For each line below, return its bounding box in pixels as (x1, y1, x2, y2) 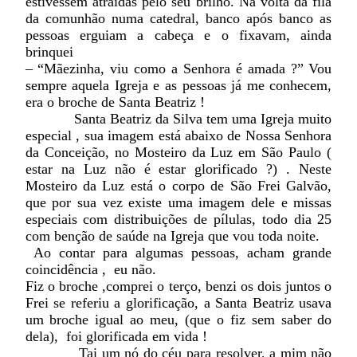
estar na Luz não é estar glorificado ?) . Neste (25, 161, 332, 178)
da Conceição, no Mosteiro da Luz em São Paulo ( (25, 144, 332, 161)
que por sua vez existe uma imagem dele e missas (25, 194, 332, 211)
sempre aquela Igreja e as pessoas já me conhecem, (25, 77, 332, 94)
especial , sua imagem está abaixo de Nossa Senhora (25, 127, 332, 144)
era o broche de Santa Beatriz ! (25, 94, 205, 111)
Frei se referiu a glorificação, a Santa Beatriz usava (25, 295, 332, 312)
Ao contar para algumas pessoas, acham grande (25, 245, 332, 261)
